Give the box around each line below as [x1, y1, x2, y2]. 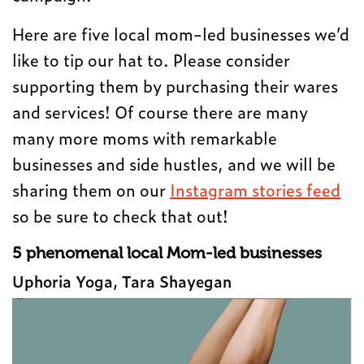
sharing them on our [12, 177, 171, 202]
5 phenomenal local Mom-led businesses [12, 243, 322, 263]
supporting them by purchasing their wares [12, 73, 339, 98]
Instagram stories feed [170, 177, 341, 202]
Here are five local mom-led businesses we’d [12, 21, 350, 46]
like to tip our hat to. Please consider [12, 47, 291, 72]
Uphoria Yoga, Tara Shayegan [12, 269, 232, 293]
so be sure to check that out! [12, 203, 229, 228]
